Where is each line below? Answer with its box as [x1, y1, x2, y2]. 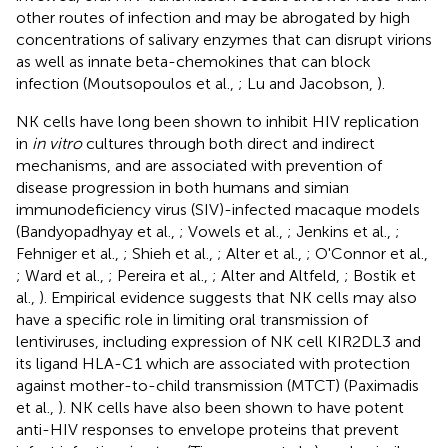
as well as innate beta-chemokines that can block [16, 51, 371, 71]
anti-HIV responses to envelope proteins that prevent [16, 419, 399, 439]
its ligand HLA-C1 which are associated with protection [16, 353, 410, 373]
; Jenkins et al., [287, 221, 395, 241]
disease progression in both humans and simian [16, 177, 349, 197]
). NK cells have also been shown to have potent [58, 397, 404, 417]
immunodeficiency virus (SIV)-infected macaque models [16, 199, 420, 219]
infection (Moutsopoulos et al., [16, 73, 238, 93]
